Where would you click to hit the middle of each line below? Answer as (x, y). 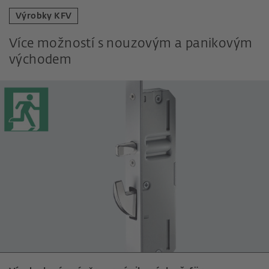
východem (41, 61)
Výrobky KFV (44, 17)
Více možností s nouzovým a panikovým (131, 44)
